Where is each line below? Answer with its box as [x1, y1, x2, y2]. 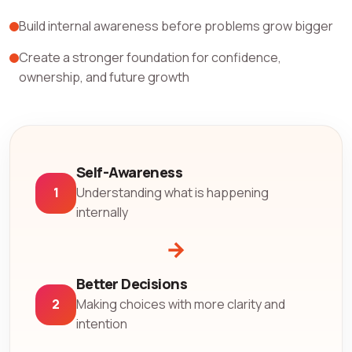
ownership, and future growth [19, 68, 189, 86]
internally [76, 203, 128, 222]
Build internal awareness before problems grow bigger [19, 16, 333, 35]
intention [76, 315, 127, 333]
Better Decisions [76, 273, 188, 295]
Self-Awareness [76, 161, 183, 182]
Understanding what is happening [76, 184, 269, 202]
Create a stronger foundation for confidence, [19, 48, 281, 66]
